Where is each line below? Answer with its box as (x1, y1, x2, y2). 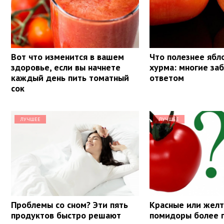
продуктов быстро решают (11, 209, 121, 221)
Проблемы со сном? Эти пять (11, 198, 128, 210)
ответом (149, 71, 184, 83)
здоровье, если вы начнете (11, 61, 120, 73)
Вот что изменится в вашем (11, 50, 124, 62)
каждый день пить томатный (11, 71, 129, 83)
